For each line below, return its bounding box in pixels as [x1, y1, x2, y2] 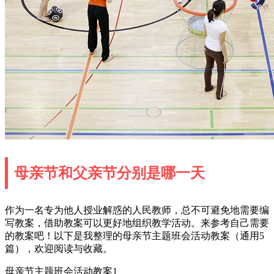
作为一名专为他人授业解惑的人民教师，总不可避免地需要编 [5, 204, 269, 215]
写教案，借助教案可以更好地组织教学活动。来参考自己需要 [5, 217, 269, 228]
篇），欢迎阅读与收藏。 [5, 243, 113, 254]
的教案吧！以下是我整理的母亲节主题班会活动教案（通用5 [5, 230, 264, 241]
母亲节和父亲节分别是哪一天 [14, 165, 205, 181]
